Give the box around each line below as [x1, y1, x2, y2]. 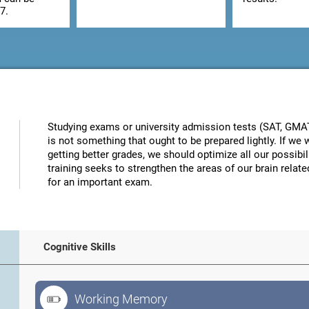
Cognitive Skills [43, 241, 116, 253]
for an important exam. [48, 176, 152, 188]
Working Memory [74, 292, 168, 306]
